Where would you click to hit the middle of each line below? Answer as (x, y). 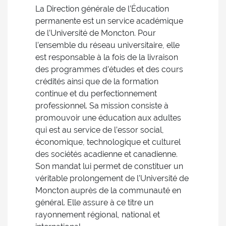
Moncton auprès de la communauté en (108, 190)
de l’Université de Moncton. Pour (96, 33)
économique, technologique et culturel (108, 142)
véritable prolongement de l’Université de (112, 178)
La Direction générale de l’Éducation (102, 9)
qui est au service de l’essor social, (100, 130)
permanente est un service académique (109, 21)
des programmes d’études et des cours (109, 69)
